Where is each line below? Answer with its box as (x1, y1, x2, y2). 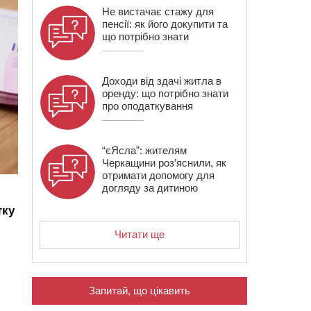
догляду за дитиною (102, 182, 198, 194)
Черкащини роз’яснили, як (102, 157, 226, 169)
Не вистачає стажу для (102, 6, 214, 17)
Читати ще (115, 228, 165, 240)
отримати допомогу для (102, 169, 215, 181)
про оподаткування (102, 100, 193, 112)
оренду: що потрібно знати (102, 87, 228, 99)
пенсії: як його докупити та (102, 18, 228, 30)
